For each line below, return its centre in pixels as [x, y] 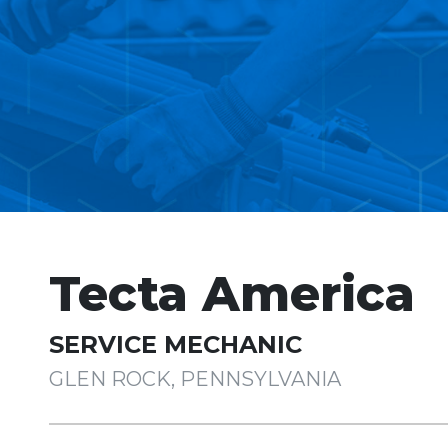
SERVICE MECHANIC [175, 344]
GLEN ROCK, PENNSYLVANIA [195, 379]
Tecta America [232, 294]
